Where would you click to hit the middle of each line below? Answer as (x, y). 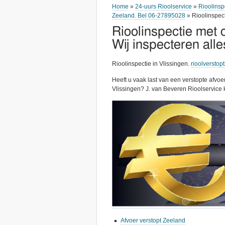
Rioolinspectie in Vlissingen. (151, 64)
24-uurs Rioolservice (163, 7)
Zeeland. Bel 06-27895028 (149, 16)
